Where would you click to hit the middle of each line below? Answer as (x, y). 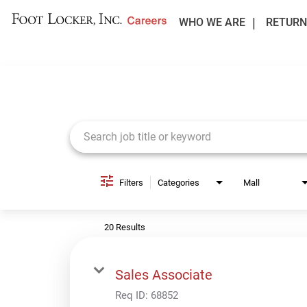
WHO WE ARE (212, 22)
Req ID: (133, 295)
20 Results (125, 227)
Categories (179, 182)
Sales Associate (164, 274)
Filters (131, 182)
